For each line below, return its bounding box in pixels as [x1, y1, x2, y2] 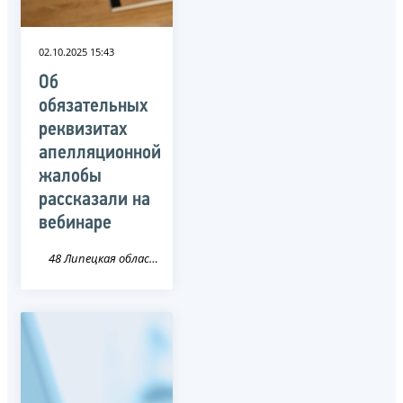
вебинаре [39, 212, 112, 234]
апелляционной [39, 142, 161, 164]
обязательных [39, 95, 148, 117]
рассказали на [39, 189, 150, 210]
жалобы [39, 166, 102, 187]
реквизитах [39, 119, 128, 140]
